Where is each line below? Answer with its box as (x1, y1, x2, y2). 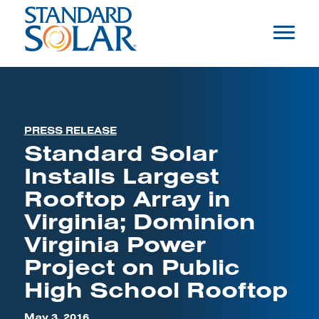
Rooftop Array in (23, 184, 231, 212)
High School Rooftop (23, 275, 288, 303)
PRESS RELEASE (23, 124, 117, 137)
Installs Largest (23, 161, 219, 189)
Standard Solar (23, 138, 218, 167)
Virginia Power (23, 229, 206, 258)
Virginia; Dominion (23, 206, 256, 235)
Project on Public (23, 252, 240, 281)
